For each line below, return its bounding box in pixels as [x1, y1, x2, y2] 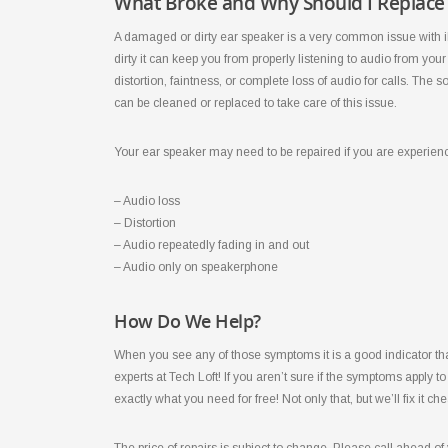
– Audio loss [114, 193, 180, 208]
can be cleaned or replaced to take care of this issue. [114, 95, 397, 110]
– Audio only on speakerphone [114, 259, 278, 274]
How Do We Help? [114, 308, 261, 333]
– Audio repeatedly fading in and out [114, 237, 309, 252]
